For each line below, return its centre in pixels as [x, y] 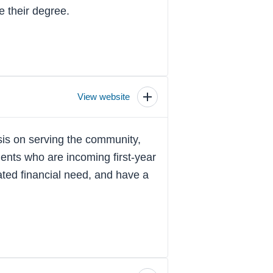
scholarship [172, 111]
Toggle [162, 101]
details [161, 121]
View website [104, 97]
